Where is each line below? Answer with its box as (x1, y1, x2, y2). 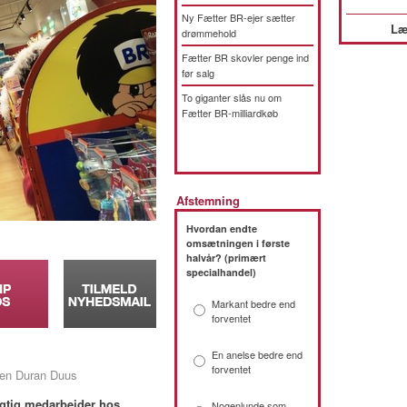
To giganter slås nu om (182, 90, 282, 104)
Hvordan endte (186, 222, 257, 235)
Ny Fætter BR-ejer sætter (182, 10, 295, 25)
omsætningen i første (186, 236, 290, 250)
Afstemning (176, 193, 240, 209)
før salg (182, 65, 214, 80)
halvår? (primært (186, 251, 266, 264)
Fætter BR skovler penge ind (182, 50, 309, 65)
